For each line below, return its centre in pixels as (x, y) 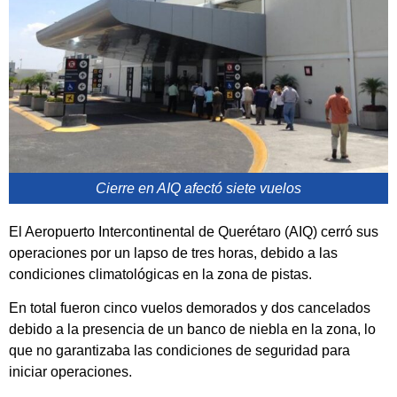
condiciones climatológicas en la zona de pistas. (160, 275)
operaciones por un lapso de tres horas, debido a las (173, 253)
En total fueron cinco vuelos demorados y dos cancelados (190, 308)
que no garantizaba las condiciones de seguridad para (179, 351)
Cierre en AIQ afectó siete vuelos (198, 189)
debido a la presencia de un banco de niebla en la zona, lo (192, 330)
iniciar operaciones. (70, 372)
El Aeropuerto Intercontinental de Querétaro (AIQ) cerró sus (194, 232)
